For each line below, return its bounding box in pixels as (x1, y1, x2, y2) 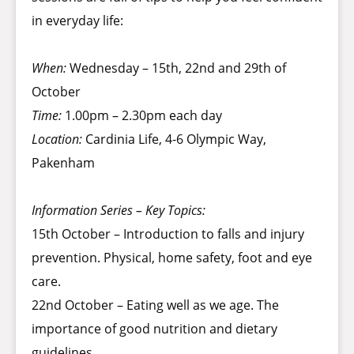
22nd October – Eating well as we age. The (32, 296, 279, 314)
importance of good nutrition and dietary (32, 320, 277, 338)
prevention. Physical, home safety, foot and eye (32, 249, 312, 267)
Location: (32, 130, 82, 149)
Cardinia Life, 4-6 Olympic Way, (82, 130, 266, 149)
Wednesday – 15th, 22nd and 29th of (66, 59, 286, 77)
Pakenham (32, 154, 95, 172)
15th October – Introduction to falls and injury (32, 225, 304, 243)
